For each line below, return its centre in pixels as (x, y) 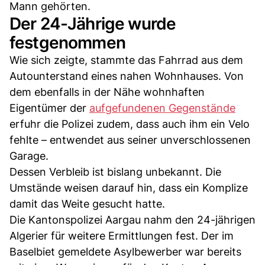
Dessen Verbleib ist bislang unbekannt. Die (115, 172)
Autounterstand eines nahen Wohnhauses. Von (127, 76)
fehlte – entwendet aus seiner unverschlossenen (130, 140)
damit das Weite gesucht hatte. (87, 203)
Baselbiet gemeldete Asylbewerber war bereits (125, 251)
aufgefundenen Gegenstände (162, 108)
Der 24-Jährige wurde (93, 23)
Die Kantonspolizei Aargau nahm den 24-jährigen (132, 219)
